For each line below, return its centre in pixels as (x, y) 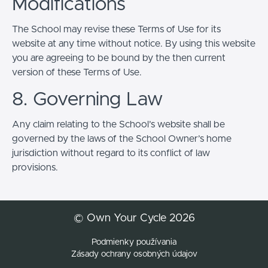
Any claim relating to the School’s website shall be (118, 124)
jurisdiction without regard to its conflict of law (111, 153)
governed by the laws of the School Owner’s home (122, 138)
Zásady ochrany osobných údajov (134, 255)
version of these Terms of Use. (77, 72)
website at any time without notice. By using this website (134, 43)
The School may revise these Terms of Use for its (116, 29)
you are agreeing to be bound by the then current (119, 58)
